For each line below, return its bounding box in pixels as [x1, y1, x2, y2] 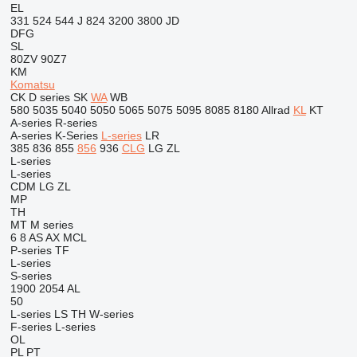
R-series [54, 116, 97, 129]
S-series [10, 269, 52, 282]
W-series [88, 308, 134, 320]
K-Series [54, 129, 98, 142]
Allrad [261, 104, 290, 116]
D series [28, 91, 70, 104]
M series [29, 218, 73, 231]
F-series [10, 320, 52, 333]
